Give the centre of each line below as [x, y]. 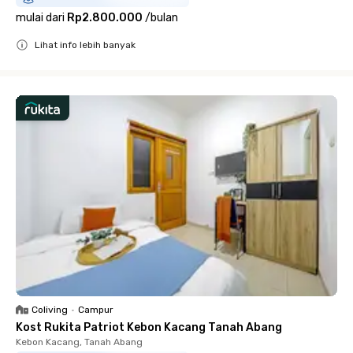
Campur [96, 309]
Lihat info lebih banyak [85, 45]
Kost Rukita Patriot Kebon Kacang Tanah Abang [149, 327]
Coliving [50, 309]
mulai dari [40, 17]
